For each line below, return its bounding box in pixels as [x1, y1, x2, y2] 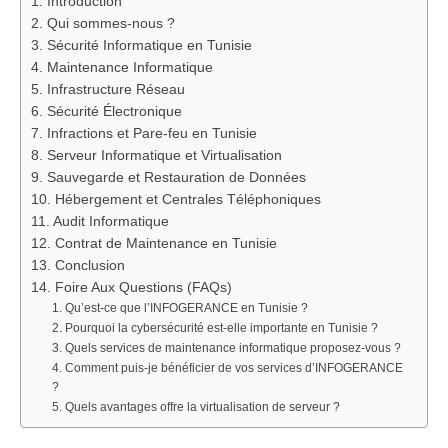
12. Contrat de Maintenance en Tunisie [31, 236, 277, 252]
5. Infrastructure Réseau [31, 82, 185, 98]
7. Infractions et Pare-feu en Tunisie [31, 126, 257, 142]
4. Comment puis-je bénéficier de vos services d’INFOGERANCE [52, 361, 404, 376]
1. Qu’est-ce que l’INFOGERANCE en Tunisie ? [52, 301, 309, 316]
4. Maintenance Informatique [31, 60, 213, 76]
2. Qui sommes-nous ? [31, 16, 175, 32]
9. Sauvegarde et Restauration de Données [31, 170, 306, 186]
